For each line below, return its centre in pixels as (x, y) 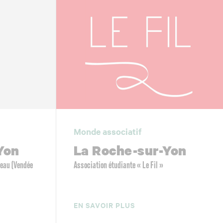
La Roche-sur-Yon (130, 150)
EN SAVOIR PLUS (104, 205)
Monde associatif (108, 131)
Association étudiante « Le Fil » (118, 166)
